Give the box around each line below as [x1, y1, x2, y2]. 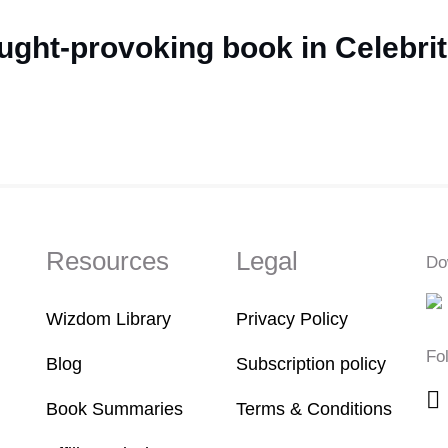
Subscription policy [236, 354, 386, 374]
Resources [46, 246, 169, 276]
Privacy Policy [236, 309, 348, 329]
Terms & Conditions [236, 399, 392, 419]
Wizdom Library [46, 309, 171, 329]
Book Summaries [46, 399, 183, 419]
